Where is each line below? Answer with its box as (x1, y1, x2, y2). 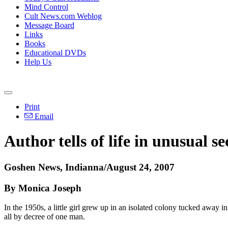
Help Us (24, 58, 51, 66)
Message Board (24, 21, 74, 30)
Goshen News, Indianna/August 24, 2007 (4, 161, 175, 173)
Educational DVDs (24, 48, 86, 57)
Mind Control (24, 3, 68, 11)
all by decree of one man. (4, 212, 85, 221)
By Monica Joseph (4, 182, 81, 193)
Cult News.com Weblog (24, 12, 102, 20)
